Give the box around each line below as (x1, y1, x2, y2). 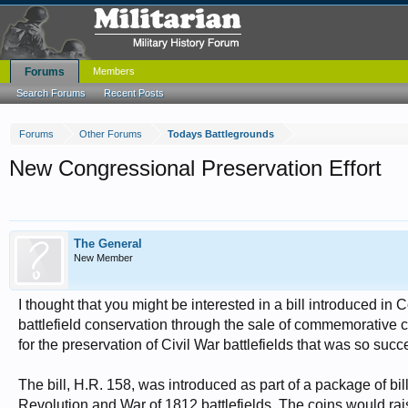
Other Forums (79, 128, 142, 139)
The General (74, 237, 142, 250)
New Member (74, 252, 133, 263)
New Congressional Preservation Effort (9, 156, 382, 180)
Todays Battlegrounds (168, 128, 274, 139)
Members (93, 66, 135, 76)
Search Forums (16, 87, 86, 98)
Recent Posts (104, 87, 164, 98)
